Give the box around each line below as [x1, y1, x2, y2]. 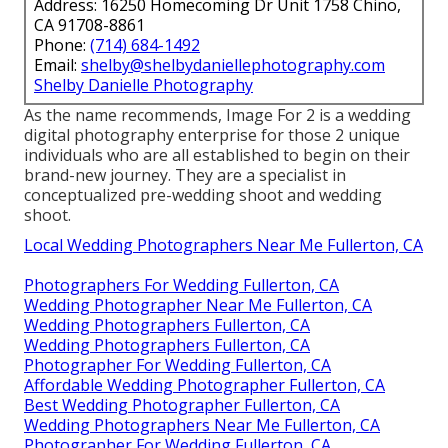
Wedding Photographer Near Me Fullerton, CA [24, 293, 372, 316]
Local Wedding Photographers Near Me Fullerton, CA [24, 233, 423, 256]
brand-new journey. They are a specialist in [24, 163, 346, 186]
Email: [34, 53, 81, 76]
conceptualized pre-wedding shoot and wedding [24, 183, 382, 206]
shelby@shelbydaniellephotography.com [81, 53, 385, 76]
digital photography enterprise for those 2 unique [24, 123, 400, 146]
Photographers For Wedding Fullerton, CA [24, 273, 339, 296]
